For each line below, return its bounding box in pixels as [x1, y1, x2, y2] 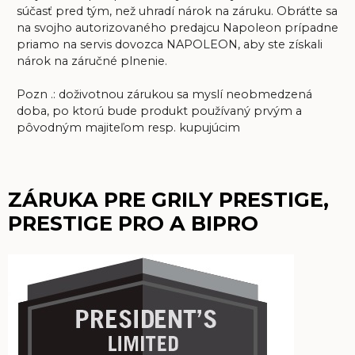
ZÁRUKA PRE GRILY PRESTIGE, [8, 186, 329, 212]
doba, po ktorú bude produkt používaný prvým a [16, 104, 302, 119]
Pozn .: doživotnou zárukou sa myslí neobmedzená [16, 87, 312, 102]
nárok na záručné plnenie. [16, 54, 167, 69]
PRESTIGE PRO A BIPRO [8, 210, 258, 235]
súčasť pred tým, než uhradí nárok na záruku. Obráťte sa [16, 4, 338, 19]
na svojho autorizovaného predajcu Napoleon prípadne [16, 21, 338, 36]
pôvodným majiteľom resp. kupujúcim [16, 120, 240, 136]
